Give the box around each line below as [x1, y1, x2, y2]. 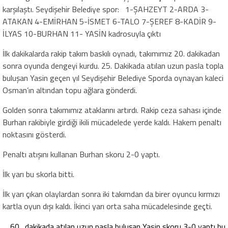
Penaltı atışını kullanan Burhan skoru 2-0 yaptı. [3, 148, 160, 160]
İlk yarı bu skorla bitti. [3, 167, 74, 180]
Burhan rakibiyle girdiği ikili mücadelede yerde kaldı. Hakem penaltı [3, 116, 221, 128]
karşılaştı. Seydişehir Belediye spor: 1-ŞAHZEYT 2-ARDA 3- [3, 3, 209, 15]
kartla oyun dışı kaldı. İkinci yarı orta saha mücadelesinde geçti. [3, 199, 212, 212]
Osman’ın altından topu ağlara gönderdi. [3, 83, 137, 96]
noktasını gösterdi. [3, 128, 66, 140]
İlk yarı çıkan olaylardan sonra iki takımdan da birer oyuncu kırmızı [3, 187, 220, 200]
